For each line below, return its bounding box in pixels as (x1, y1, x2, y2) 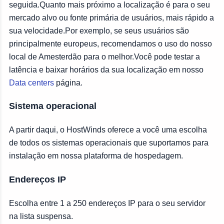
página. (54, 78, 82, 87)
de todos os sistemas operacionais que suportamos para (9, 138, 208, 147)
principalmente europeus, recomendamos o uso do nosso (9, 39, 212, 48)
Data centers (9, 78, 54, 87)
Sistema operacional (9, 101, 96, 111)
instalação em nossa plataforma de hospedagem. (9, 151, 183, 160)
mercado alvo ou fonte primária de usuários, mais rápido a (9, 13, 214, 22)
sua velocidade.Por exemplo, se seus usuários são (9, 26, 189, 35)
